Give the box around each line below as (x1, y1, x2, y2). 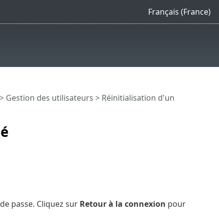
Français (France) (148, 6, 211, 17)
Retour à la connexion (79, 198, 166, 209)
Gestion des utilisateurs (5, 92, 93, 103)
